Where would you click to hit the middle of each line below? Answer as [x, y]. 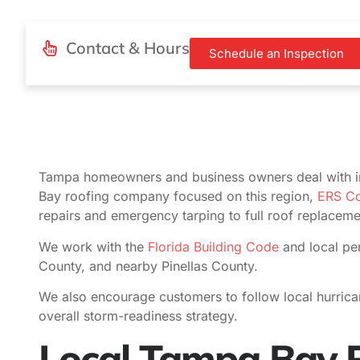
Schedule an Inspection [276, 53]
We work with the [91, 246]
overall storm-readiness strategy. [138, 316]
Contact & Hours [128, 48]
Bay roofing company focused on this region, [178, 196]
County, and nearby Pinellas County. [148, 266]
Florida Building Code [211, 246]
